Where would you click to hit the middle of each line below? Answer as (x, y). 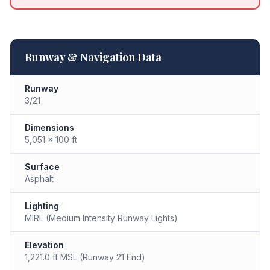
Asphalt (39, 179)
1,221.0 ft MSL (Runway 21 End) (85, 257)
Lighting (42, 206)
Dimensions (49, 127)
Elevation (44, 245)
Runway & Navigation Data (93, 57)
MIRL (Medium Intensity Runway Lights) (101, 218)
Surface (42, 167)
